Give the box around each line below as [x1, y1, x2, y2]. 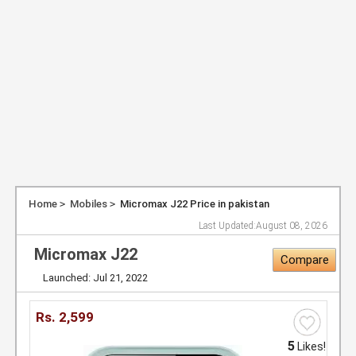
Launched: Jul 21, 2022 [43, 272, 148, 284]
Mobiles [70, 198, 107, 210]
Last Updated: [199, 220, 256, 231]
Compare [281, 253, 329, 267]
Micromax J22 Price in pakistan [118, 198, 269, 210]
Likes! [295, 340, 326, 353]
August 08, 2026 [256, 220, 327, 231]
